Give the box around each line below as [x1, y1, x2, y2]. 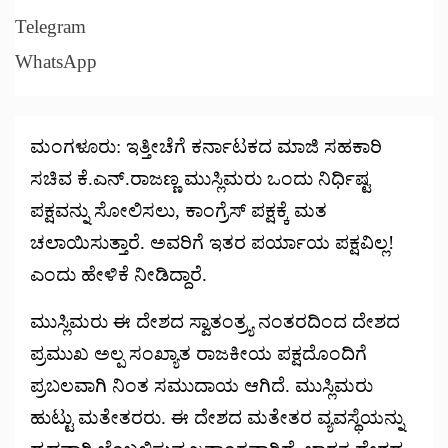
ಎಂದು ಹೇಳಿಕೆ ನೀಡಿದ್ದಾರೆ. [30, 264, 207, 286]
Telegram [15, 16, 86, 38]
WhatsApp [15, 51, 97, 73]
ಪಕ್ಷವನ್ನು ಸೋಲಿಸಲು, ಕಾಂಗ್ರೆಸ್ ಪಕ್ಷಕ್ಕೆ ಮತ [30, 200, 327, 222]
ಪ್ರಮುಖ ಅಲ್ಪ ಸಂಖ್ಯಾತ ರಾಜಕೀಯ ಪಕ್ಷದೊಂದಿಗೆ [30, 343, 367, 365]
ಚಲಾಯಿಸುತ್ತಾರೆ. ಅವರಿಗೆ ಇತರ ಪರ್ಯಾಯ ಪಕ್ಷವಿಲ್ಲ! [30, 232, 394, 254]
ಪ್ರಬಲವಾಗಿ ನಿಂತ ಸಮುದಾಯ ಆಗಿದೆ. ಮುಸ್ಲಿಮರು [30, 375, 373, 397]
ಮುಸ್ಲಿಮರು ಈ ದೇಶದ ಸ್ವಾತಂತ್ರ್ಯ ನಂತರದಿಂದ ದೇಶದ [30, 311, 400, 333]
